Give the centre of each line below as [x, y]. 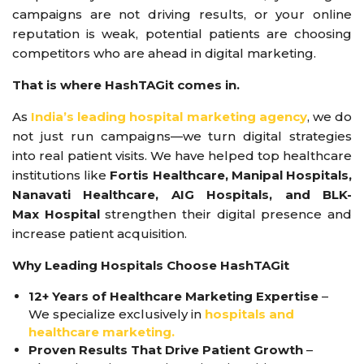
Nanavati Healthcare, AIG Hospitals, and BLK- [182, 194]
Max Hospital [56, 214]
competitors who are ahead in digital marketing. [164, 53]
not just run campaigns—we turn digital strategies [182, 136]
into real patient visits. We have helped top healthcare [182, 155]
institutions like [61, 175]
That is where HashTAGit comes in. [126, 84]
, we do [329, 116]
